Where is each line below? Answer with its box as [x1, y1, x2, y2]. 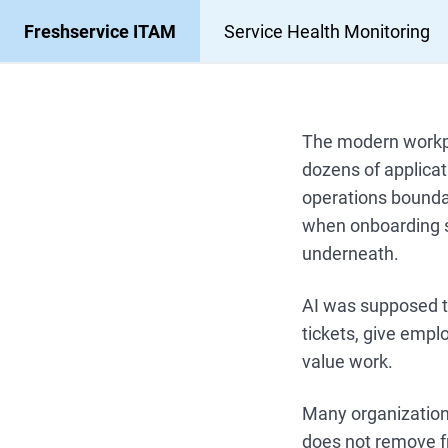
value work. [302, 351, 394, 372]
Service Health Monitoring [224, 21, 430, 42]
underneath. [302, 243, 400, 264]
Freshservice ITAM [24, 21, 176, 42]
